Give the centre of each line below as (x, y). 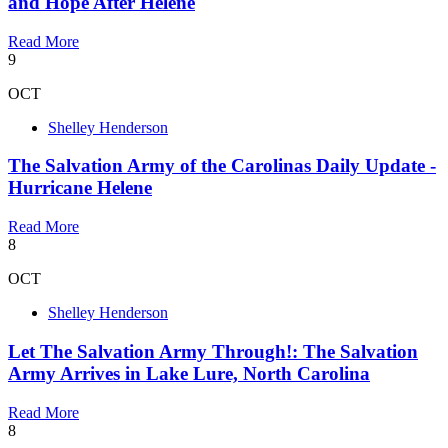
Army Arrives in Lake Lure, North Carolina (189, 373)
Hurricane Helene (80, 188)
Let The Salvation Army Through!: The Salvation (213, 351)
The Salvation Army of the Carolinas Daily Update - (222, 166)
